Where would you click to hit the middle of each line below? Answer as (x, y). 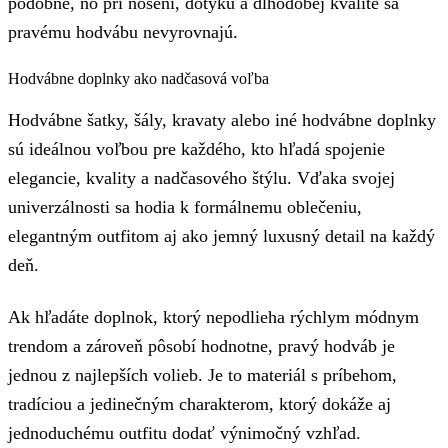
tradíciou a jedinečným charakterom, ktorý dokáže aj (199, 403)
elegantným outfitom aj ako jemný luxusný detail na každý (221, 236)
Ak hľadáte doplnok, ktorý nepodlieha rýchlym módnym (213, 316)
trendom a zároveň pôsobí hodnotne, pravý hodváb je (201, 345)
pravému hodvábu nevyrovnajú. (123, 31)
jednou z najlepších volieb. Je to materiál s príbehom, (202, 374)
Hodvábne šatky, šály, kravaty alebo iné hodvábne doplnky (222, 120)
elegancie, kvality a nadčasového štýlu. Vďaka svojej (201, 178)
